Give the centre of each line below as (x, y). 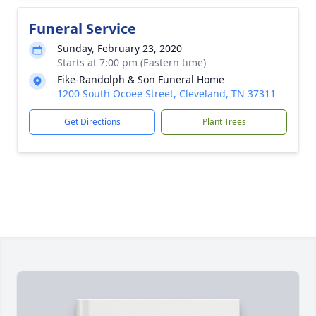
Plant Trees (224, 122)
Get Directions (92, 122)
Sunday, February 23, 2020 (120, 48)
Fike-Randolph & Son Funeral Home (141, 79)
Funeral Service (83, 29)
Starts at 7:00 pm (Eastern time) (132, 62)
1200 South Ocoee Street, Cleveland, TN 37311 (166, 93)
